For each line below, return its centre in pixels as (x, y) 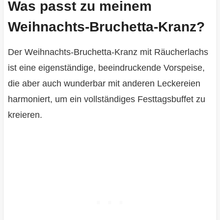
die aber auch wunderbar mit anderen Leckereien (104, 84)
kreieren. (25, 115)
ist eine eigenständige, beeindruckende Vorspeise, (106, 68)
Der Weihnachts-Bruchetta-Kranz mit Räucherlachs (108, 52)
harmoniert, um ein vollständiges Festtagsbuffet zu (106, 99)
